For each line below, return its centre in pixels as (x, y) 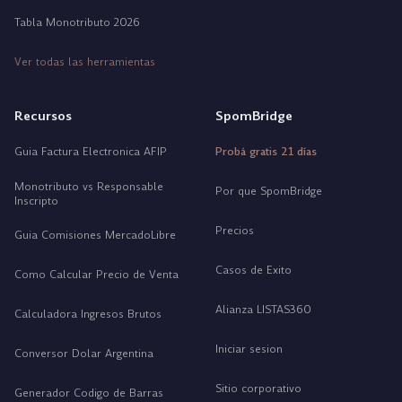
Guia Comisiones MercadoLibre (95, 235)
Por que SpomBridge (269, 191)
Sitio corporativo (258, 389)
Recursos (43, 116)
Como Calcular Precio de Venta (96, 275)
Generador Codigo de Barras (89, 393)
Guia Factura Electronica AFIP (91, 152)
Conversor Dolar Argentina (84, 354)
